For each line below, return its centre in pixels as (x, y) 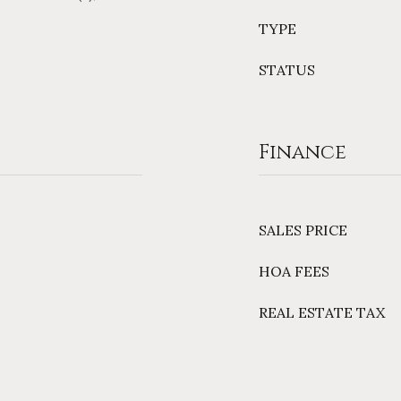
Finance (303, 153)
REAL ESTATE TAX (322, 312)
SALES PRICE (303, 230)
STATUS (287, 70)
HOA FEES (294, 271)
